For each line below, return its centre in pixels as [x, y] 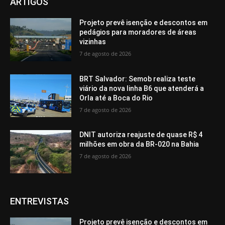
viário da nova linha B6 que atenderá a [142, 88]
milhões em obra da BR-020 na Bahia [139, 144]
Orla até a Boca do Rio [116, 98]
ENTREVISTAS [39, 201]
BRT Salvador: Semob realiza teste [138, 79]
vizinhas [93, 42]
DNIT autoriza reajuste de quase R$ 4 [141, 135]
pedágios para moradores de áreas [138, 32]
